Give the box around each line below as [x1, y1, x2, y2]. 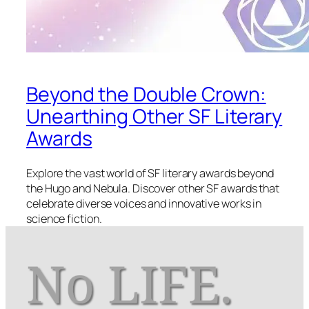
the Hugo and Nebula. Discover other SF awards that [26, 181, 279, 197]
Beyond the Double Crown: [26, 80, 266, 108]
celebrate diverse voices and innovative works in [26, 196, 262, 212]
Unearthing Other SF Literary [26, 102, 283, 130]
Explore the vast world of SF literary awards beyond [26, 166, 274, 181]
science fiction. [26, 211, 102, 227]
